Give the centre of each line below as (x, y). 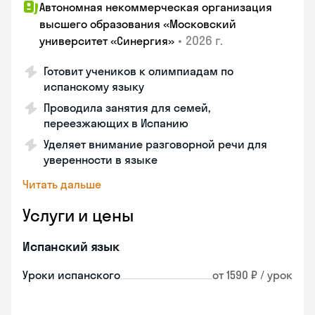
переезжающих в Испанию (116, 123)
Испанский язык (71, 246)
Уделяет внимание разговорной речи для (155, 144)
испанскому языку (94, 86)
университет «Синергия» (107, 41)
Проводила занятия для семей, (127, 108)
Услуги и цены (78, 215)
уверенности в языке (101, 160)
